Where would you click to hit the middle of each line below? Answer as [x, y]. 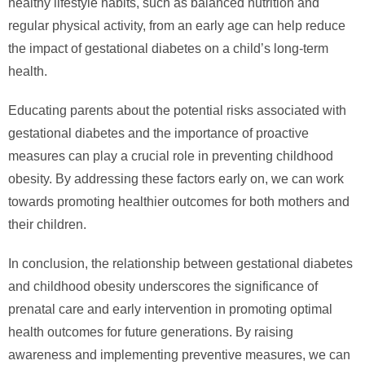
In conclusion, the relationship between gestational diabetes [180, 264]
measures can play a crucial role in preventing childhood [171, 156]
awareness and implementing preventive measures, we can [179, 355]
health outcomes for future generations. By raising [151, 332]
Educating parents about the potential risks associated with [177, 111]
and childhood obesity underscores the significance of [163, 287]
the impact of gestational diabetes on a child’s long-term [168, 49]
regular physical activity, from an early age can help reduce [177, 26]
